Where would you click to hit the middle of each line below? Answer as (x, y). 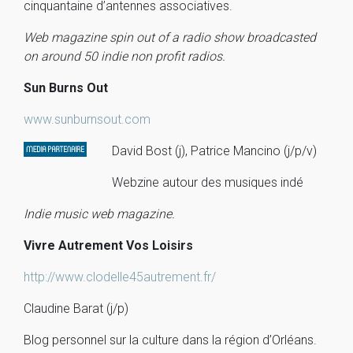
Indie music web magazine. (99, 214)
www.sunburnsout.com (87, 119)
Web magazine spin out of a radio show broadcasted (170, 37)
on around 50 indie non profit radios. (124, 56)
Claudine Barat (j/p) (76, 308)
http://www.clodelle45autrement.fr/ (120, 277)
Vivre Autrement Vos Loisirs (108, 245)
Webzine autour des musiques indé (208, 182)
